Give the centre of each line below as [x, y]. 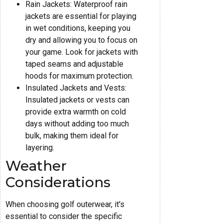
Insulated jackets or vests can [77, 100]
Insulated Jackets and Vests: [76, 88]
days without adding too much [77, 123]
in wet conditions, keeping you [78, 28]
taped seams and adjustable [74, 64]
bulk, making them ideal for [72, 135]
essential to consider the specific [64, 216]
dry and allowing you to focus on [81, 40]
